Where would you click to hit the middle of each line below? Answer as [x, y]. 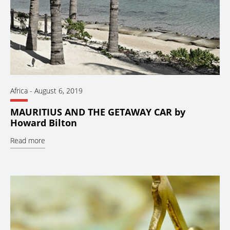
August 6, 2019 [59, 91]
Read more [28, 141]
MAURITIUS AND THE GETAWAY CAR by [98, 112]
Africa [19, 91]
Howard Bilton [44, 123]
